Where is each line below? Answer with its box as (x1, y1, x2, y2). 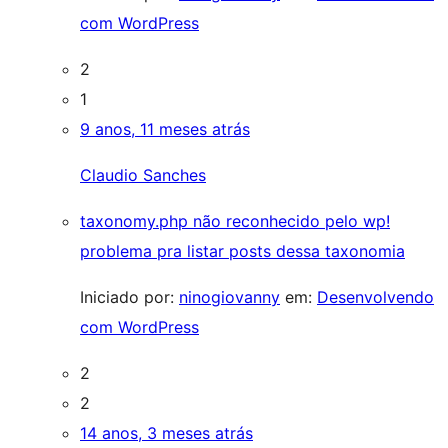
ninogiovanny (179, 287, 280, 307)
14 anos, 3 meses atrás (80, 423, 253, 443)
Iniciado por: (80, 287, 179, 307)
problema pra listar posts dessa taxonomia (80, 241, 405, 261)
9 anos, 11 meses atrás (80, 119, 250, 139)
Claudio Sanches (80, 165, 206, 185)
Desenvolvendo (317, 287, 434, 307)
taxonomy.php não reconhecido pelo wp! (80, 211, 390, 231)
